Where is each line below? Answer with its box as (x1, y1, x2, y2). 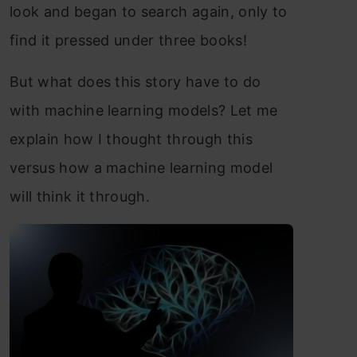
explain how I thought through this (10, 131, 253, 147)
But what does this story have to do (10, 73, 261, 90)
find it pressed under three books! (10, 32, 247, 49)
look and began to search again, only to (10, 3, 288, 20)
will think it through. (10, 188, 151, 205)
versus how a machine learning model (10, 159, 273, 176)
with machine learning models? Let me (10, 102, 278, 119)
